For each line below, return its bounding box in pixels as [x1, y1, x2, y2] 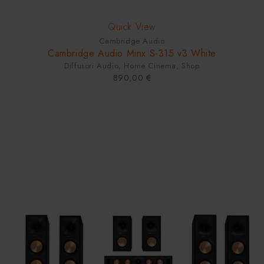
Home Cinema [124, 60, 177, 72]
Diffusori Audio [64, 60, 119, 72]
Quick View [107, 20, 156, 34]
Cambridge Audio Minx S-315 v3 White [47, 47, 216, 61]
